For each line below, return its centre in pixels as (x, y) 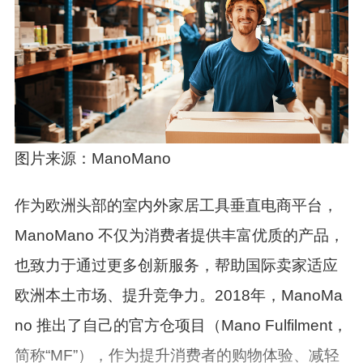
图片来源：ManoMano (92, 159)
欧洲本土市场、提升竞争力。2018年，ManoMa (178, 296)
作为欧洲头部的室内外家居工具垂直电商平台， (176, 206)
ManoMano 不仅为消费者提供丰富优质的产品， (179, 236)
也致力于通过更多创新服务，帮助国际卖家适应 (176, 266)
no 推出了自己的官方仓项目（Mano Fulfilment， (181, 326)
